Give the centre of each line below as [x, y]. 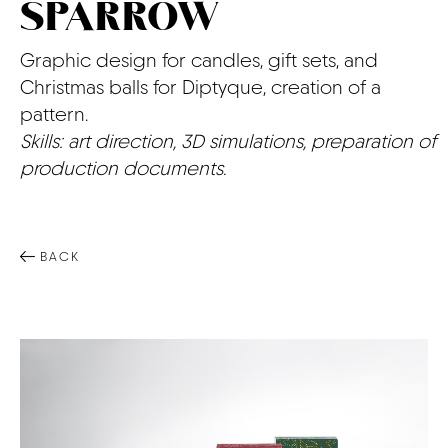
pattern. [54, 114]
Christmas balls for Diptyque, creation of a [200, 87]
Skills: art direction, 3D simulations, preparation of [228, 141]
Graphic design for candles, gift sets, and [199, 60]
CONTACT [133, 50]
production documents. [123, 168]
